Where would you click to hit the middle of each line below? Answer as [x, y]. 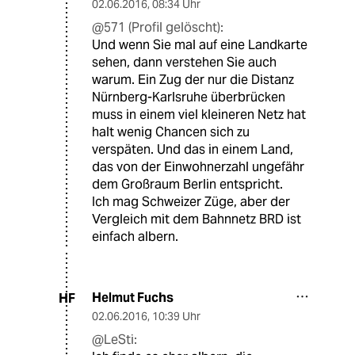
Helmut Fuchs [133, 298]
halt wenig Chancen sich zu [171, 132]
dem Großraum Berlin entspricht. [187, 185]
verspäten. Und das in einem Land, [193, 150]
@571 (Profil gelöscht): [158, 28]
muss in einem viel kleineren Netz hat [199, 115]
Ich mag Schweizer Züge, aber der [191, 202]
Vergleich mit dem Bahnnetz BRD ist [197, 219]
